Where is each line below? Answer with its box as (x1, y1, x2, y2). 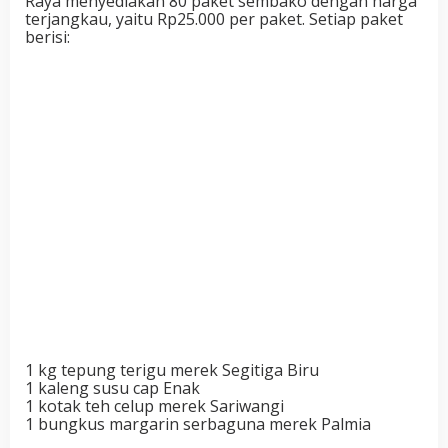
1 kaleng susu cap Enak (25, 376, 200, 399)
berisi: (25, 25, 70, 48)
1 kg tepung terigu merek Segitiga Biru (25, 358, 319, 381)
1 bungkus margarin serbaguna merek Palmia (25, 412, 371, 435)
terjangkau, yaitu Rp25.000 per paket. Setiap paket (25, 7, 403, 30)
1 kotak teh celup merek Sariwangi (25, 394, 284, 417)
